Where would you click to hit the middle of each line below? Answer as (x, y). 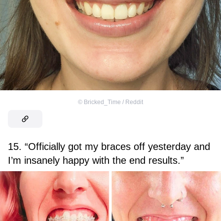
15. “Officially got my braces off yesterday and (109, 146)
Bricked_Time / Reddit (113, 102)
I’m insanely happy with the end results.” (96, 160)
